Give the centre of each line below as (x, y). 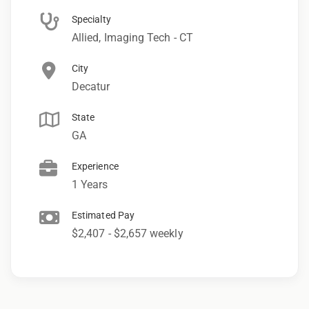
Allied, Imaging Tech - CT (132, 37)
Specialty (91, 19)
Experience (95, 166)
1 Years (90, 184)
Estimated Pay (103, 215)
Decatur (91, 86)
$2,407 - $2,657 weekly (128, 233)
